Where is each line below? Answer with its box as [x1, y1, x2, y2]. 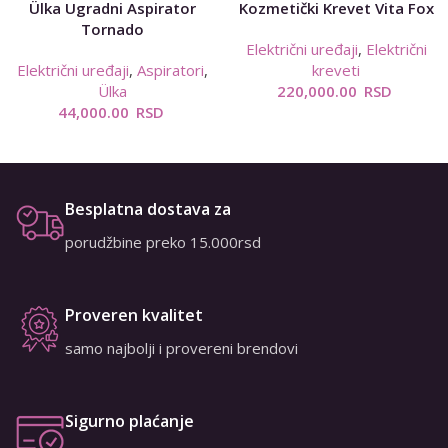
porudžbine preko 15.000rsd [65, 232, 261, 252]
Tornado [80, 19, 144, 39]
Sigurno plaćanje [65, 410, 194, 432]
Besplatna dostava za [65, 198, 231, 220]
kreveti [312, 60, 360, 80]
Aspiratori [136, 60, 204, 80]
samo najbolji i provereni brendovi [65, 338, 298, 358]
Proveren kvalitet [65, 304, 203, 326]
